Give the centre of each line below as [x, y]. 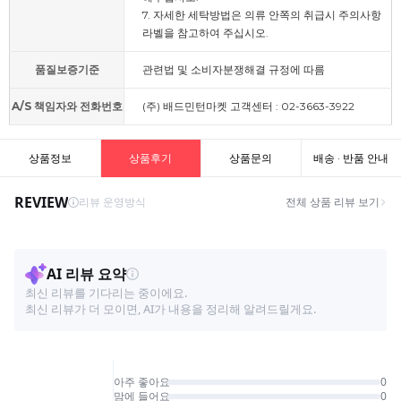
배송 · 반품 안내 [351, 158]
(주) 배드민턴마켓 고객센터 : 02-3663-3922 [248, 106]
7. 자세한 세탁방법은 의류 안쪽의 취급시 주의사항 [262, 14]
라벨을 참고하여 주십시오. [205, 32]
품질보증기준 [67, 69]
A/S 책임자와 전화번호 [67, 106]
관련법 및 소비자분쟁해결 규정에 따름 [234, 69]
